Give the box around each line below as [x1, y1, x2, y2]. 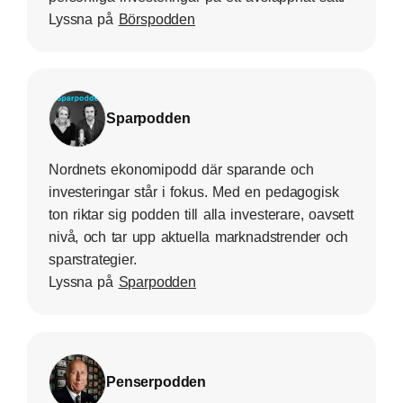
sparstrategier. [49, 252, 137, 268]
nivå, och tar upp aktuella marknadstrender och [49, 229, 349, 246]
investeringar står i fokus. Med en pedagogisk [49, 184, 339, 201]
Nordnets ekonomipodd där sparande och [49, 162, 314, 178]
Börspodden [118, 11, 196, 27]
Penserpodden [106, 373, 207, 390]
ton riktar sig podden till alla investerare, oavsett [49, 207, 354, 223]
